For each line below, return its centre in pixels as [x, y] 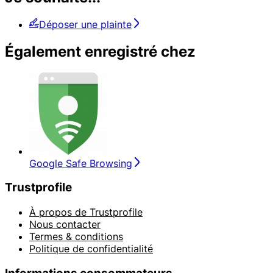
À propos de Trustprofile [86, 212]
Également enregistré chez [100, 51]
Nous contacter [65, 224]
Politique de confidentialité [91, 248]
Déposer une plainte [85, 24]
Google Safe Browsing [81, 163]
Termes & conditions [76, 236]
